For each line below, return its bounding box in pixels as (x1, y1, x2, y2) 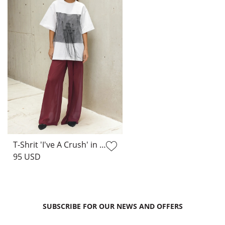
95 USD (13, 151, 41, 162)
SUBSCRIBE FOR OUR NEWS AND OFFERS (42, 201, 183, 211)
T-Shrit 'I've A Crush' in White (99, 139, 106, 150)
